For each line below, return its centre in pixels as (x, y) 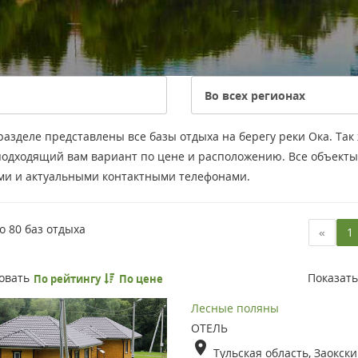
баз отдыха (53, 229)
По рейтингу (68, 279)
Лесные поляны (235, 308)
